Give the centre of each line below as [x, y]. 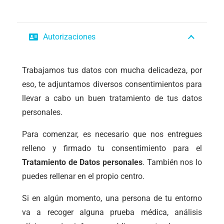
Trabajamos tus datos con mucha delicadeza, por [112, 70]
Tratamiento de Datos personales [82, 162]
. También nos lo [172, 162]
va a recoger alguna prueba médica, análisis [112, 212]
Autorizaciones [69, 36]
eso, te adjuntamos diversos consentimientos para [112, 84]
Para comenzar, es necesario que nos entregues [112, 134]
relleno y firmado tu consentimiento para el [112, 148]
